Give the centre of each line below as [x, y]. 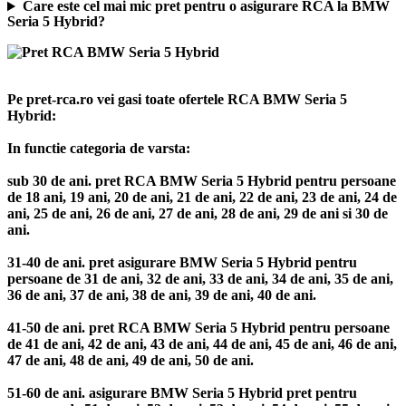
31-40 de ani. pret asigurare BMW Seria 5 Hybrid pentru [182, 263]
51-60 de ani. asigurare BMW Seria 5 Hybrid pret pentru [182, 393]
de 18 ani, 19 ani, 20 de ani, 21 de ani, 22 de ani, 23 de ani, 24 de [202, 198]
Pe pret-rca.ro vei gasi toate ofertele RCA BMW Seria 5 [177, 100]
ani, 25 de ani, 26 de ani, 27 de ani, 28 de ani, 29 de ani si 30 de [198, 214]
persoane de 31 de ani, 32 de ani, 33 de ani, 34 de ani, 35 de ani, [200, 279]
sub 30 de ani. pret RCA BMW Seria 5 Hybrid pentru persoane [202, 181]
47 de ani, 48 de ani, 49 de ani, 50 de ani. [130, 361]
